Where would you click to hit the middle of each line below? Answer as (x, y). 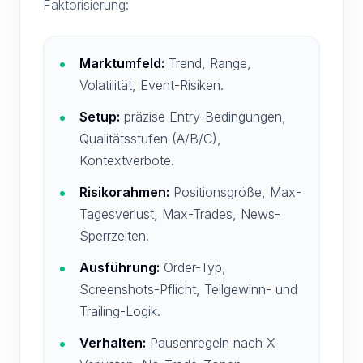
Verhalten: (113, 343)
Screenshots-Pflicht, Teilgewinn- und (188, 289)
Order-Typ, (193, 267)
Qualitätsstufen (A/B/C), (150, 139)
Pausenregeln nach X (211, 343)
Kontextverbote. (127, 160)
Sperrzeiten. (114, 236)
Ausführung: (120, 267)
